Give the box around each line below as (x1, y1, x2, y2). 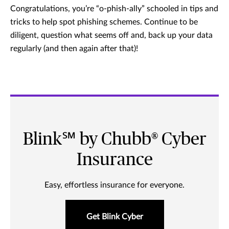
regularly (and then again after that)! (10, 44, 138, 53)
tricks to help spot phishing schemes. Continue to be (10, 18, 198, 27)
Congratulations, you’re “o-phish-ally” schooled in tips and (10, 5, 218, 13)
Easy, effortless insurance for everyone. (44, 181, 185, 190)
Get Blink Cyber (86, 213, 143, 221)
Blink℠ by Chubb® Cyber (22, 131, 207, 149)
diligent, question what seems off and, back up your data (10, 31, 213, 40)
